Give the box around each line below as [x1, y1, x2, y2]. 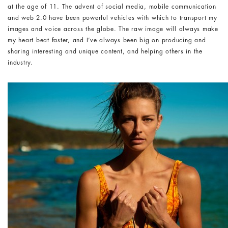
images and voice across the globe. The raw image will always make [8, 26, 218, 32]
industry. [8, 60, 33, 66]
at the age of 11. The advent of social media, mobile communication [8, 4, 216, 10]
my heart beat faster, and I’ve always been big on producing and [8, 37, 206, 43]
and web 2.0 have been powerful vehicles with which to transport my [8, 15, 217, 21]
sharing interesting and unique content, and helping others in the [8, 48, 203, 54]
